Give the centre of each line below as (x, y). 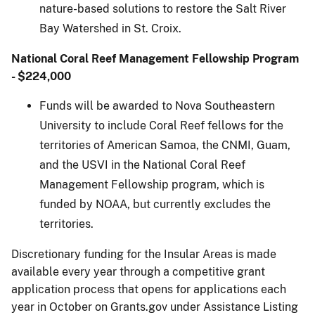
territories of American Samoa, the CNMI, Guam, (165, 145)
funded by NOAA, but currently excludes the (155, 204)
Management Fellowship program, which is (152, 184)
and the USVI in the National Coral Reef (142, 165)
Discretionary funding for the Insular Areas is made (144, 254)
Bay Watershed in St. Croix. (110, 28)
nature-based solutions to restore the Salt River (163, 8)
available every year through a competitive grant (138, 271)
